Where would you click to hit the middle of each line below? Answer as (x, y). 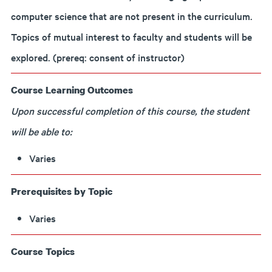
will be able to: (42, 131)
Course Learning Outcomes (72, 90)
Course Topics (43, 251)
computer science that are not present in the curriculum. (132, 16)
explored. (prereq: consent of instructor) (98, 57)
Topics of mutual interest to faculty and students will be (131, 36)
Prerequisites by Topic (62, 191)
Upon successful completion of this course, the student (130, 110)
